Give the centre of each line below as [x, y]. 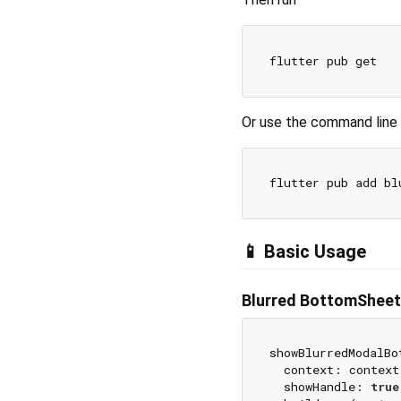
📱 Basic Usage [304, 251]
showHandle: [320, 387]
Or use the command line [320, 122]
